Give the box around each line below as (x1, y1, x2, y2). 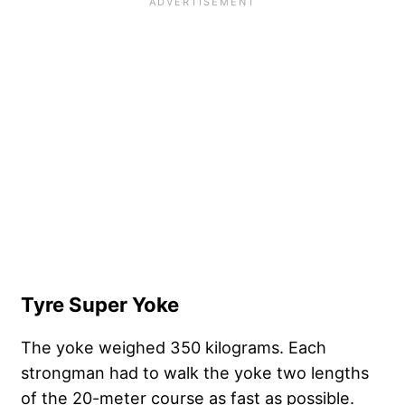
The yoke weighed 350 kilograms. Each (21, 336, 326, 357)
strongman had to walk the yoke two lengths (21, 362, 369, 382)
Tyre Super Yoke (21, 292, 179, 316)
